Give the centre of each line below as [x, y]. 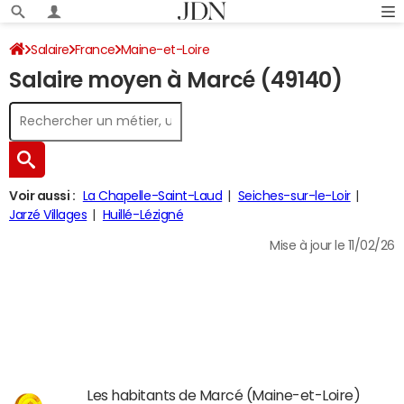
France [95, 50]
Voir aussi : [42, 196]
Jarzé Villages [48, 215]
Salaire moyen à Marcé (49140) [176, 80]
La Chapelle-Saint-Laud [152, 196]
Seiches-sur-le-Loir [294, 196]
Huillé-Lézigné [143, 215]
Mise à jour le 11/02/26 [332, 245]
